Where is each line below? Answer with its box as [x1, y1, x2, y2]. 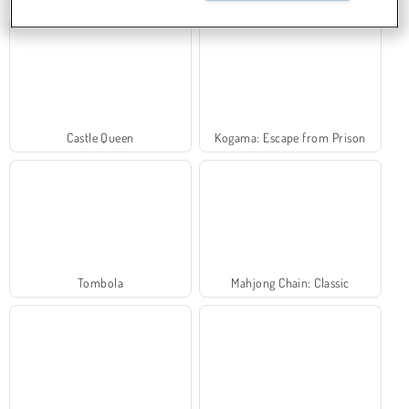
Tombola [77, 275, 124, 291]
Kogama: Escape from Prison [215, 129, 366, 145]
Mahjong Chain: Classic [231, 275, 350, 291]
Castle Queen [67, 129, 134, 145]
